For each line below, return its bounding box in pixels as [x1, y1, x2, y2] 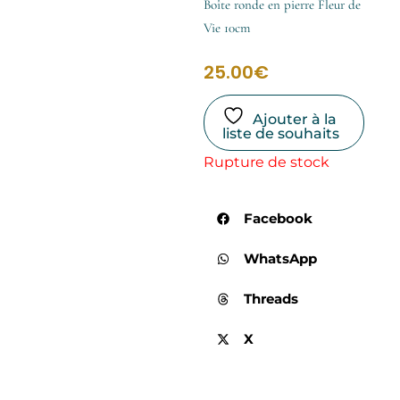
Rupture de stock [203, 153, 329, 171]
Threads [243, 290, 298, 308]
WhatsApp [243, 250, 317, 268]
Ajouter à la [252, 110, 337, 128]
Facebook [243, 210, 312, 228]
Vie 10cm [203, 19, 250, 36]
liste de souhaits [221, 124, 339, 142]
